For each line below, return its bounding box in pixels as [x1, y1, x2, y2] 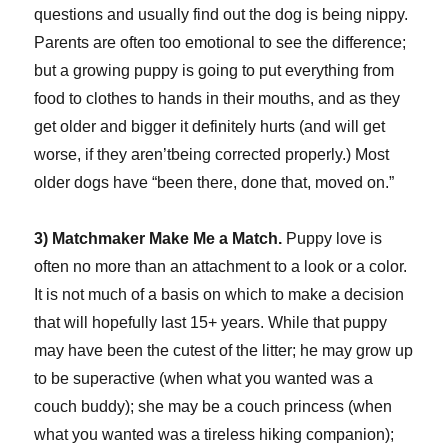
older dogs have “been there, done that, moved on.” [34, 174, 395, 192]
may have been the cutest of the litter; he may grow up [34, 342, 414, 360]
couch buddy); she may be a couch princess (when [34, 398, 393, 416]
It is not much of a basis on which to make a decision [34, 286, 405, 304]
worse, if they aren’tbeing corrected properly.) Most [34, 146, 390, 164]
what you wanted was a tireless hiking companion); [34, 426, 395, 444]
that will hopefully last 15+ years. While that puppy [34, 314, 388, 332]
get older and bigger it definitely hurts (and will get [34, 118, 386, 136]
